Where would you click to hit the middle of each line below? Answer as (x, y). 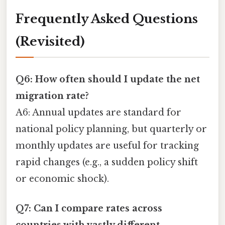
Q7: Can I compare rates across (89, 208)
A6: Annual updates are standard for (98, 112)
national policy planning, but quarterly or (111, 129)
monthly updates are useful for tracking (107, 145)
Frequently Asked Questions (107, 19)
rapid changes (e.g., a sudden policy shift (107, 162)
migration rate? (52, 96)
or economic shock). (62, 179)
